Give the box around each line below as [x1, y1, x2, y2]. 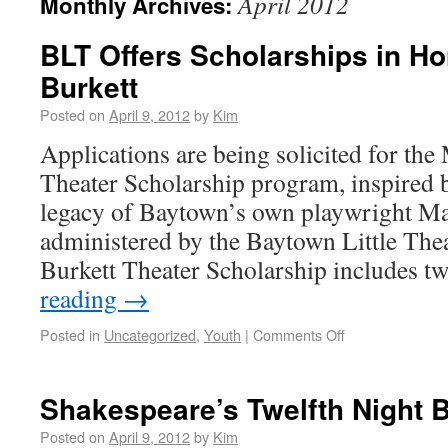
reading [40, 281, 123, 315]
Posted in [40, 324, 100, 345]
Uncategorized [104, 324, 196, 345]
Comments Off [253, 324, 345, 345]
